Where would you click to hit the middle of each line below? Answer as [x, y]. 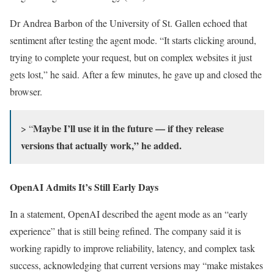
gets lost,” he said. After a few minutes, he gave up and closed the [136, 74]
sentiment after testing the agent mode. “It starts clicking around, [133, 40]
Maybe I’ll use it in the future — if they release [128, 128]
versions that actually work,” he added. [101, 145]
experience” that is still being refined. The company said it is [125, 231]
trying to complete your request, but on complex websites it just [131, 57]
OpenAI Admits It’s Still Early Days [84, 187]
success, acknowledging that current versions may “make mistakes [136, 265]
